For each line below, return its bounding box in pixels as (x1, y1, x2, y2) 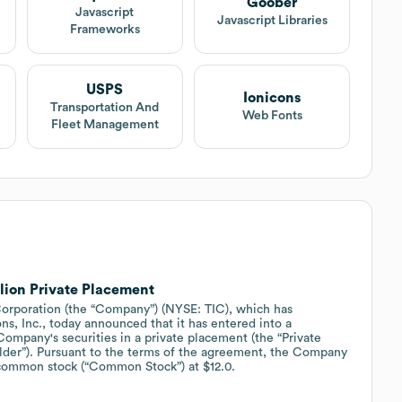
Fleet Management (50, 118, 159, 131)
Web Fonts (241, 109, 302, 123)
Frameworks (69, 22, 140, 36)
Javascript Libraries (216, 14, 328, 28)
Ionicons (243, 91, 301, 106)
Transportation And (50, 100, 160, 114)
